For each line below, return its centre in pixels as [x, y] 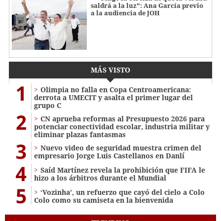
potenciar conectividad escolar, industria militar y [122, 126]
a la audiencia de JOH [125, 13]
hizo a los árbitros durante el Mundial [100, 178]
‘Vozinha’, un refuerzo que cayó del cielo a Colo [123, 192]
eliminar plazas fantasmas [80, 134]
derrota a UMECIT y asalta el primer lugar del [113, 97]
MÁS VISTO [110, 70]
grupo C [48, 105]
